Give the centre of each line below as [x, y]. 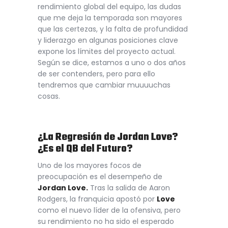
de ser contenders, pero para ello [96, 74]
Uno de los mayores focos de [90, 166]
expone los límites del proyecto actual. [107, 51]
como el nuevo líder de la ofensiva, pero [109, 210]
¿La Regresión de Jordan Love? [108, 138]
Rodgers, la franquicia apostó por [97, 199]
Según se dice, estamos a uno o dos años [112, 62]
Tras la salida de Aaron [129, 188]
